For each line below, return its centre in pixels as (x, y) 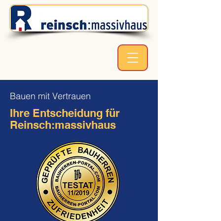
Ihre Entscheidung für (65, 113)
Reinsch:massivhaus (63, 125)
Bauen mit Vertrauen (50, 96)
